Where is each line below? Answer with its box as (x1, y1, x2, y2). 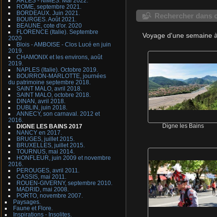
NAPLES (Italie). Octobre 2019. (16, 66, 98, 73)
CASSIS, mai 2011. (16, 173, 66, 180)
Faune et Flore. (13, 205, 53, 212)
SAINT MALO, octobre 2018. (16, 92, 91, 98)
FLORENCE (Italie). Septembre (16, 29, 98, 35)
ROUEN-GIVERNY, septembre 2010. (16, 180, 112, 186)
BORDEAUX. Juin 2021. (16, 10, 80, 16)
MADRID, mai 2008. (16, 186, 69, 193)
